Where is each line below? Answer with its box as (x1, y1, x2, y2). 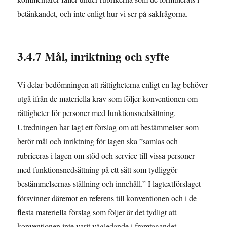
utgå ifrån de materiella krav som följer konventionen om (17, 93, 198, 104)
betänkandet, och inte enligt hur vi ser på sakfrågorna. (17, 8, 188, 19)
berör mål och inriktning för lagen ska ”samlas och (17, 136, 178, 147)
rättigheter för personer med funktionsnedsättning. (17, 107, 176, 119)
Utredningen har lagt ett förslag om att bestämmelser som (17, 122, 199, 133)
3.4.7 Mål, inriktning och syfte (17, 48, 170, 65)
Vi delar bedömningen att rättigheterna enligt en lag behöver (17, 79, 208, 90)
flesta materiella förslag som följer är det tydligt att (17, 207, 177, 218)
